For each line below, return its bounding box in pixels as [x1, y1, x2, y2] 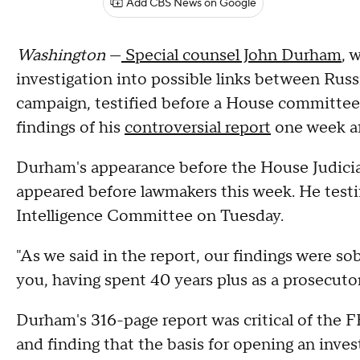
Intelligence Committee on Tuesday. [16, 206, 284, 227]
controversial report [125, 117, 271, 138]
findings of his [16, 117, 125, 138]
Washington [16, 45, 109, 66]
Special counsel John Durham [121, 45, 342, 66]
